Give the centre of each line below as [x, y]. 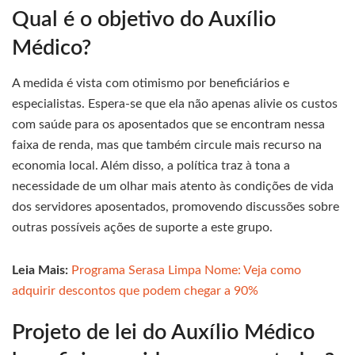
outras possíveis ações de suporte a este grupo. [142, 228]
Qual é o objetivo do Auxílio [144, 19]
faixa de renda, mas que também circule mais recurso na [167, 145]
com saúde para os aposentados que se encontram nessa [168, 125]
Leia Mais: [40, 270]
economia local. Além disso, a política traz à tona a [151, 166]
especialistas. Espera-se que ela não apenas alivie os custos [175, 104]
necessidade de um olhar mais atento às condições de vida [173, 187]
